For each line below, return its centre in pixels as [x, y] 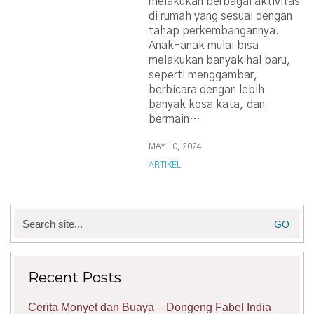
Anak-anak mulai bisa [204, 46]
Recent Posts [75, 278]
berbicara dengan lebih [207, 90]
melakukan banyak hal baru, [220, 60]
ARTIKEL [165, 165]
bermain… [175, 119]
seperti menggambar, [204, 75]
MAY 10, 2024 [176, 146]
